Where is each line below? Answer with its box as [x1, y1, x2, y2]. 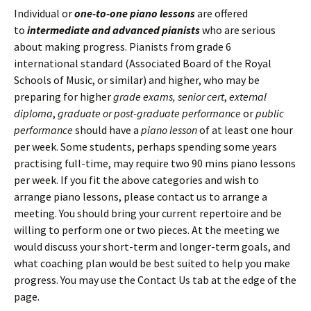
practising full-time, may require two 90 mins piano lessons [14, 156, 296, 170]
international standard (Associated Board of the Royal [14, 56, 271, 70]
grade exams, [113, 90, 176, 103]
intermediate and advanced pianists [27, 23, 202, 37]
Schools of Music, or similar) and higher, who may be [14, 73, 260, 87]
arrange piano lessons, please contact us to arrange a [14, 190, 267, 203]
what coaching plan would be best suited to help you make [14, 256, 290, 270]
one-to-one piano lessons [74, 6, 195, 20]
